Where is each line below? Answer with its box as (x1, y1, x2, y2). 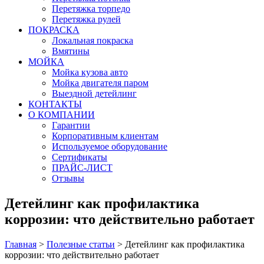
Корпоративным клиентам (52, 131, 159, 141)
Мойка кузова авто (52, 67, 128, 77)
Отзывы (52, 173, 84, 183)
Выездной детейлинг (52, 88, 137, 98)
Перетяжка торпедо (52, 4, 130, 14)
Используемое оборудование (52, 141, 167, 151)
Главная (5, 239, 37, 249)
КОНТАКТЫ (28, 99, 82, 109)
